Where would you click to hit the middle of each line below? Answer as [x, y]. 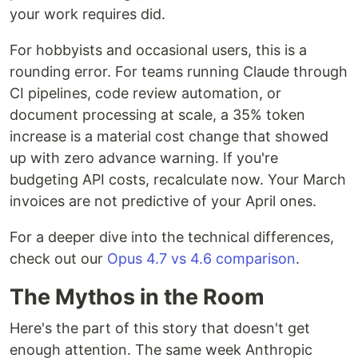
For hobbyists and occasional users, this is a [158, 50]
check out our [58, 259]
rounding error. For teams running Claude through [179, 72]
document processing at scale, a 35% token [157, 115]
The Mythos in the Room [137, 297]
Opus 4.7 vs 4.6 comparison [201, 259]
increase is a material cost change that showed [169, 137]
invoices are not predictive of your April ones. [163, 201]
